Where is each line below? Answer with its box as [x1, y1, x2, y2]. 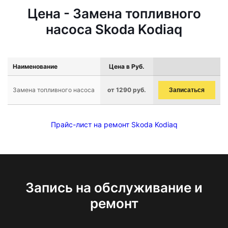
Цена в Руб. [109, 63, 145, 70]
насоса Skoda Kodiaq [46, 21, 182, 37]
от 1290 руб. [107, 86, 146, 94]
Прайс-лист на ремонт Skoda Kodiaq [50, 120, 178, 129]
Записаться [169, 87, 205, 94]
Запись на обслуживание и [25, 180, 203, 195]
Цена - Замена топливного [27, 6, 201, 21]
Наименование [13, 63, 58, 70]
